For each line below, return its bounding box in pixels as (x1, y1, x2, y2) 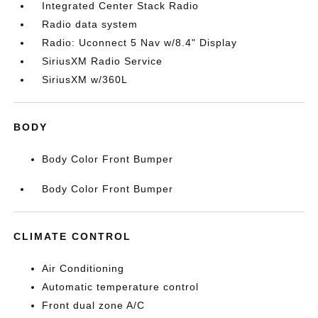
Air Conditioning (42, 263, 125, 274)
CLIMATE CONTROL (13, 231, 132, 242)
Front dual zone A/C (42, 300, 146, 311)
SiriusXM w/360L (42, 74, 128, 85)
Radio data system (42, 18, 138, 30)
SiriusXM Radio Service (42, 55, 163, 67)
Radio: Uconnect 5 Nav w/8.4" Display (42, 37, 238, 48)
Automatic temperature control (42, 281, 199, 292)
